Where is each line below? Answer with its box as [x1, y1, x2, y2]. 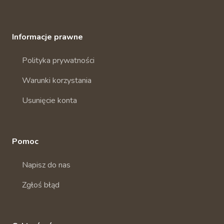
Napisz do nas [22, 159, 70, 170]
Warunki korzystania [22, 75, 91, 86]
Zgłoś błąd [22, 179, 59, 190]
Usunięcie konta [22, 95, 77, 106]
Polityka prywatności [22, 55, 94, 66]
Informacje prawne [12, 31, 83, 42]
